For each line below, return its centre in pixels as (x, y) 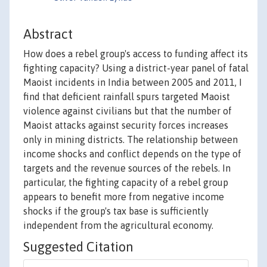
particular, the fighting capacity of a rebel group (126, 183)
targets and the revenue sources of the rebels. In (127, 168)
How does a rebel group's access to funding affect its (136, 54)
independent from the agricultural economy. (118, 226)
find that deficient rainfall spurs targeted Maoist (127, 97)
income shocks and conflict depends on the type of (132, 154)
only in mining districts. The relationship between (131, 140)
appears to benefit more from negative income (124, 197)
